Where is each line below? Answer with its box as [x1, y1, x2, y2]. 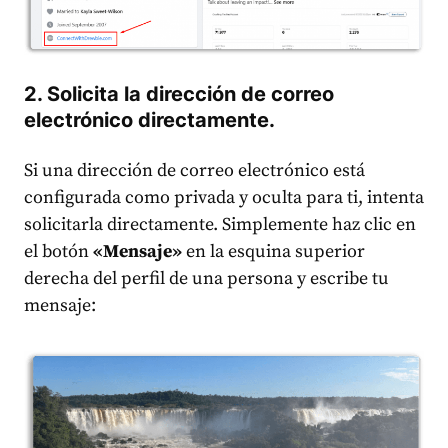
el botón [24, 240, 93, 264]
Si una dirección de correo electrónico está [24, 159, 365, 183]
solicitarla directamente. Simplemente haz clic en [24, 213, 416, 237]
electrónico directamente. [24, 108, 275, 133]
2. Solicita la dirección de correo [24, 82, 334, 107]
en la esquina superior [182, 240, 365, 264]
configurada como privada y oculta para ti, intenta [24, 186, 424, 210]
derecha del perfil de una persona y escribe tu [24, 267, 389, 291]
